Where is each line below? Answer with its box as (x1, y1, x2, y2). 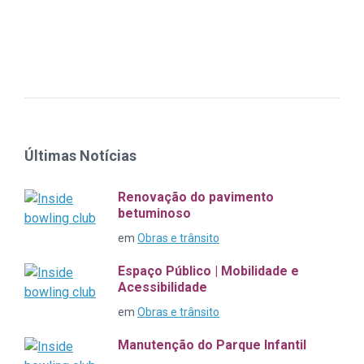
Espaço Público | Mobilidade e (118, 263, 299, 279)
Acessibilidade (118, 279, 207, 296)
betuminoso (118, 206, 191, 222)
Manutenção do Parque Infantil (118, 337, 306, 353)
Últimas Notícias (24, 147, 136, 165)
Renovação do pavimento (118, 189, 274, 206)
